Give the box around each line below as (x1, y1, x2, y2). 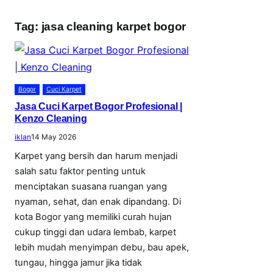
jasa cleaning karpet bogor (41, 20, 186, 33)
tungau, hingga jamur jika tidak (15, 257, 142, 268)
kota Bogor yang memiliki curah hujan (15, 211, 172, 222)
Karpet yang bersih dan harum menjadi (15, 150, 177, 161)
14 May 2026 (31, 132, 76, 141)
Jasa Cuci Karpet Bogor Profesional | (15, 101, 183, 112)
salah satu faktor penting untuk (15, 165, 146, 177)
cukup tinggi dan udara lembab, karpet (15, 226, 176, 238)
